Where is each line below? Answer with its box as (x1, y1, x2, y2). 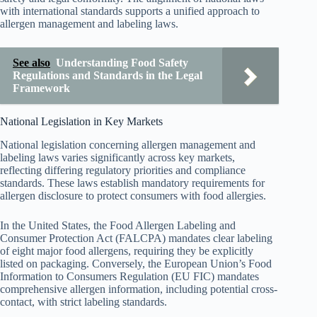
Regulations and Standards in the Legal (13, 69, 202, 82)
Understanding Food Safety (56, 57, 188, 69)
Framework (13, 82, 70, 95)
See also (13, 57, 50, 69)
